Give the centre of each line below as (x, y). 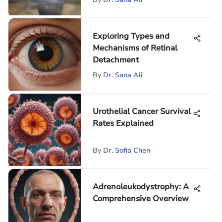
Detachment (116, 60)
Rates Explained (123, 123)
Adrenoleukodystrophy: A (141, 187)
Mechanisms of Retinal (135, 48)
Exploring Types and (131, 36)
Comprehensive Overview (141, 199)
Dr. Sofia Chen (127, 150)
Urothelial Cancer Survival (142, 111)
